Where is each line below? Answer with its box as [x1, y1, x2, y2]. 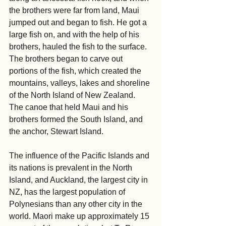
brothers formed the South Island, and [9, 115, 145, 124]
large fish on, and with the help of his [9, 30, 141, 39]
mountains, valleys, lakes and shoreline [9, 79, 152, 87]
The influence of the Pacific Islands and [9, 151, 151, 160]
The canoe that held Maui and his [9, 103, 130, 111]
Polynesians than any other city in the [9, 200, 144, 208]
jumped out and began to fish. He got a [9, 18, 149, 27]
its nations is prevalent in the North [9, 163, 134, 172]
